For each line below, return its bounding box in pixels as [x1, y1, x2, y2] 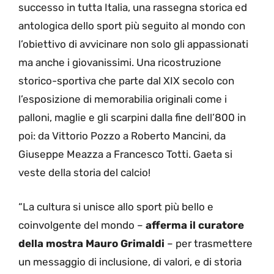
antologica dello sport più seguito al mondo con [18, 20, 245, 32]
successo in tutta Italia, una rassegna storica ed [18, 1, 247, 14]
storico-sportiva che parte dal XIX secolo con [18, 75, 234, 87]
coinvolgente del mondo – [18, 218, 146, 231]
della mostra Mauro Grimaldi [18, 237, 165, 250]
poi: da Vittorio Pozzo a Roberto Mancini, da [18, 130, 226, 143]
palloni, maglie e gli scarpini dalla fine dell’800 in [18, 111, 246, 124]
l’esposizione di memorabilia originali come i [18, 93, 227, 106]
